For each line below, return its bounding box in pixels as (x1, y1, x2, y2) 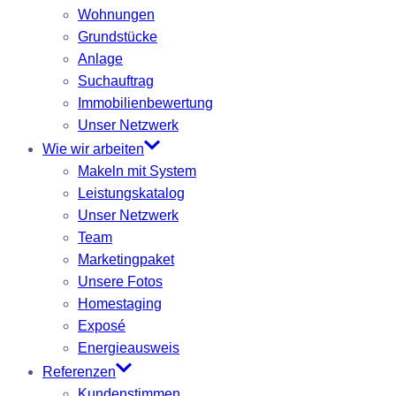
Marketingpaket (78, 252, 174, 268)
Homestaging (78, 296, 162, 312)
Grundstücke (78, 29, 157, 45)
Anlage (78, 51, 123, 67)
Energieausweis (78, 340, 179, 356)
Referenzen (42, 364, 116, 380)
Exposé (78, 318, 126, 334)
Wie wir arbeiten (42, 141, 144, 157)
